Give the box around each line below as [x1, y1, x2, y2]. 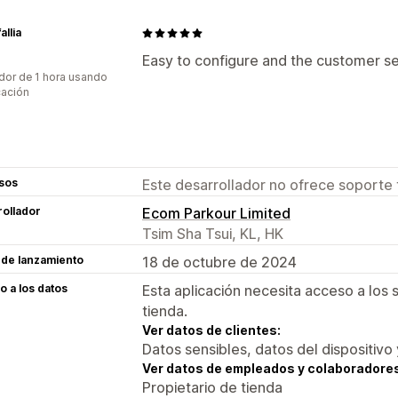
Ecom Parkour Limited [142, 204, 291, 222]
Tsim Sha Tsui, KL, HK [142, 225, 283, 243]
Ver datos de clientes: [142, 322, 281, 338]
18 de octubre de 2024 [142, 253, 297, 271]
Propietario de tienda [142, 378, 283, 396]
